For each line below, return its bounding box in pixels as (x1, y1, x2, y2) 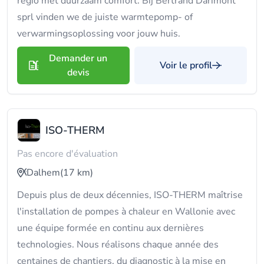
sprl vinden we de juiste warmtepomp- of (17, 11, 193, 24)
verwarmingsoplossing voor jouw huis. (17, 27, 180, 40)
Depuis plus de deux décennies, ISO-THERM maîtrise (17, 189, 243, 202)
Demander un (49, 52, 107, 65)
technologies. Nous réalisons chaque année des (17, 238, 219, 251)
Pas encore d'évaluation (17, 147, 118, 160)
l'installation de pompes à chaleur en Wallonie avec (17, 205, 235, 218)
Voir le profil (160, 59, 212, 72)
